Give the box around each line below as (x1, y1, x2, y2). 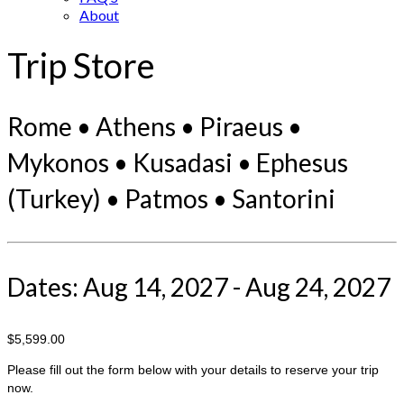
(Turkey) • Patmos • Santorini (7, 183, 335, 215)
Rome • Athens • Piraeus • (7, 111, 302, 142)
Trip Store (7, 44, 155, 87)
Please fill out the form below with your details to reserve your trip (7, 363, 379, 378)
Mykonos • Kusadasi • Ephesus (7, 147, 348, 179)
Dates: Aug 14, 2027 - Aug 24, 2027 (7, 271, 390, 303)
